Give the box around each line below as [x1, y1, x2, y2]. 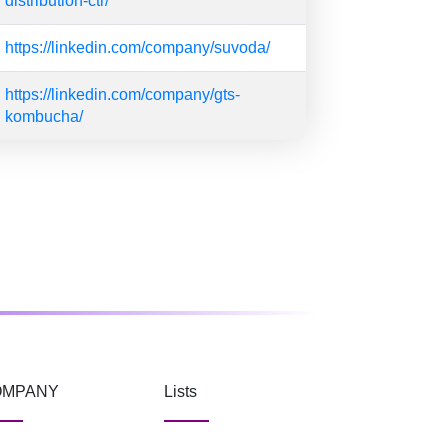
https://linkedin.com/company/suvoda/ [5, 39, 270, 56]
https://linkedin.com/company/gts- [5, 86, 240, 103]
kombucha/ [5, 108, 83, 125]
